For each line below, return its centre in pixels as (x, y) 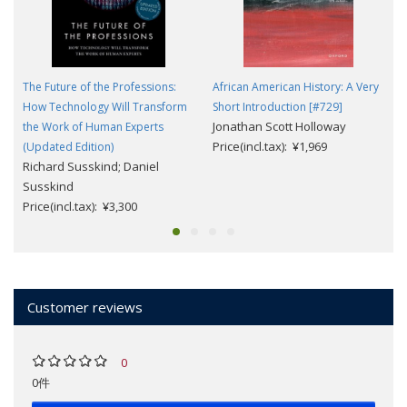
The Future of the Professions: (99, 87)
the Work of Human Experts (93, 127)
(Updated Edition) (68, 147)
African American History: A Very (296, 87)
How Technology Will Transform (105, 107)
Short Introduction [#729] (278, 107)
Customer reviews (85, 308)
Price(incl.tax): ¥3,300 (80, 207)
